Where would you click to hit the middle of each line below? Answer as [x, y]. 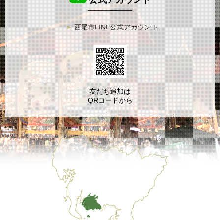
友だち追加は [110, 92]
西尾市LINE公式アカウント [116, 27]
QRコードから [110, 100]
